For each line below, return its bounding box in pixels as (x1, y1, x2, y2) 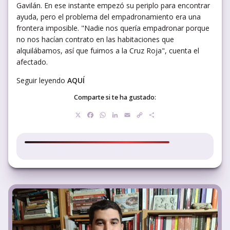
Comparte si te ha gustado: (74, 93, 156, 102)
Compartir (156, 109, 197, 121)
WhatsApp (107, 109, 148, 121)
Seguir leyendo (16, 75, 67, 85)
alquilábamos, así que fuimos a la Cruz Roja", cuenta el (16, 45, 199, 55)
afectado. (16, 56, 48, 67)
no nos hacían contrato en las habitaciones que (16, 34, 174, 44)
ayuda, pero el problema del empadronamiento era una (16, 11, 201, 22)
